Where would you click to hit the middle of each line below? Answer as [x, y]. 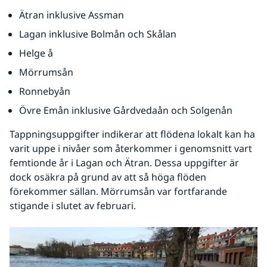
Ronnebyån [45, 91]
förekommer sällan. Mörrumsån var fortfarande [118, 191]
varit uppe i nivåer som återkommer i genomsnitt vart [131, 148]
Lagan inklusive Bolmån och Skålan [98, 34]
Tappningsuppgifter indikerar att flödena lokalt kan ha [132, 134]
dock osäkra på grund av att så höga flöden [108, 177]
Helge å [36, 53]
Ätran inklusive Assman [72, 15]
